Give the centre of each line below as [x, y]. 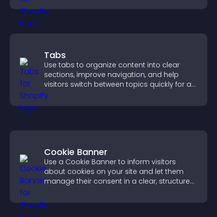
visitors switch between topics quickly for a [118, 84]
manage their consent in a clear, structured [119, 181]
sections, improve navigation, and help [111, 75]
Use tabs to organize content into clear [112, 65]
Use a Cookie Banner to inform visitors [110, 162]
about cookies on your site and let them [114, 171]
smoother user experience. [90, 94]
